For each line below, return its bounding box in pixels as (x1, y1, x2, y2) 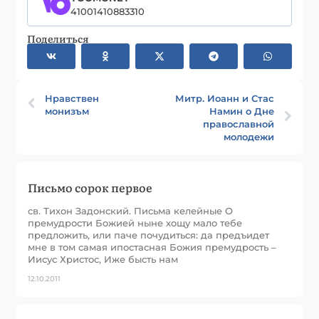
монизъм (45, 105, 90, 117)
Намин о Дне (209, 105, 274, 117)
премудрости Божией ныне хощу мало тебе (28, 216, 243, 229)
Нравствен (45, 92, 100, 104)
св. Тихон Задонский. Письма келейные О (28, 204, 234, 216)
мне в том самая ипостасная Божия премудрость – (28, 241, 277, 253)
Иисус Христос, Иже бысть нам (28, 253, 179, 265)
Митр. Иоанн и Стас (174, 92, 274, 104)
